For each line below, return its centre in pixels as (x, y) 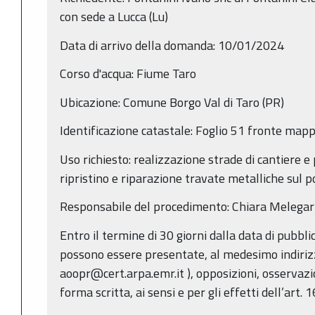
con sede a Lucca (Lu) (114, 17)
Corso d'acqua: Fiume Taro (128, 74)
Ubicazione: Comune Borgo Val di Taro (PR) (172, 102)
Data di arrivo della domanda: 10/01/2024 (172, 45)
